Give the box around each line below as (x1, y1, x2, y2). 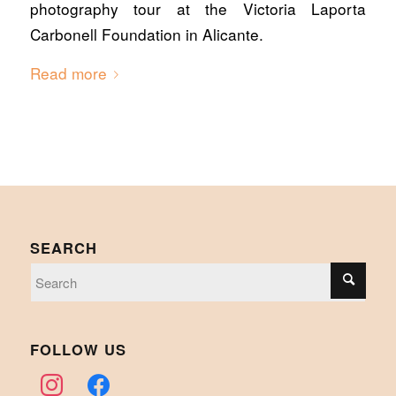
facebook (79, 369, 133, 388)
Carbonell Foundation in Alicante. (29, 22, 263, 45)
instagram (32, 369, 90, 388)
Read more (29, 61, 107, 84)
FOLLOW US (29, 338, 126, 360)
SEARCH (29, 236, 97, 258)
